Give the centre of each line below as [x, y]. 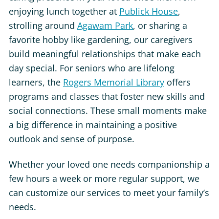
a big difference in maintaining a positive [93, 124]
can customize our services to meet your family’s [109, 192]
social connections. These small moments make [108, 110]
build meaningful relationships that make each [105, 54]
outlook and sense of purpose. [71, 139]
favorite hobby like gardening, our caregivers [100, 39]
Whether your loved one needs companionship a [109, 164]
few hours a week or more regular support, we [104, 178]
